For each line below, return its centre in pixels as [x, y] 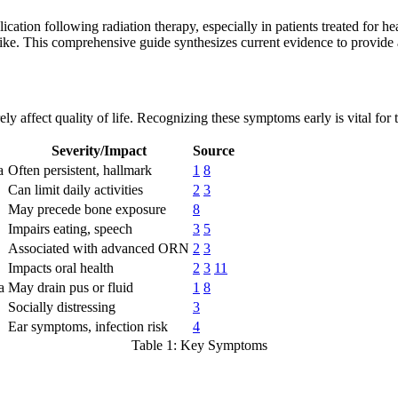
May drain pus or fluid [71, 288]
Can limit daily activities [76, 190]
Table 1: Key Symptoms [199, 346]
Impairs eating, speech [70, 229]
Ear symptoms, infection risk [88, 327]
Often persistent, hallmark [80, 171]
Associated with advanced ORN [99, 249]
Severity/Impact [99, 151]
